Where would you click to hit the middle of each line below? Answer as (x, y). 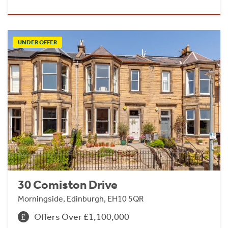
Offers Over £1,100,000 (82, 217)
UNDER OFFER (37, 42)
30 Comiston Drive (68, 184)
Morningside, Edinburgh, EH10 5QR (81, 198)
